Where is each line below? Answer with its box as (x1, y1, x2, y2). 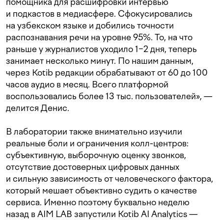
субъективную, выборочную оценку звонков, (6, 150, 186, 161)
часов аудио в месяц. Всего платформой (6, 79, 168, 90)
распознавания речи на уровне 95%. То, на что (6, 32, 192, 43)
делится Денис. (6, 103, 69, 113)
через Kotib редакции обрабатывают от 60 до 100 (6, 67, 208, 78)
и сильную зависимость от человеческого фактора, (6, 173, 213, 184)
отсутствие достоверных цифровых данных (6, 162, 179, 172)
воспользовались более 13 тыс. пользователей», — (6, 91, 213, 102)
